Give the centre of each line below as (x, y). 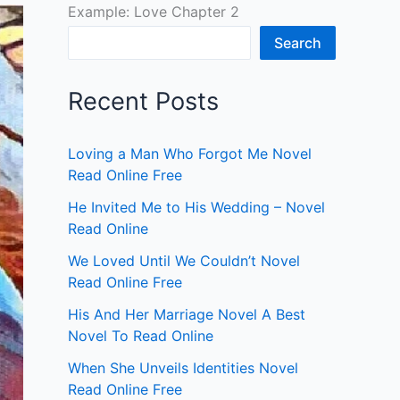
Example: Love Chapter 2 (154, 12)
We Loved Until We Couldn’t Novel (184, 261)
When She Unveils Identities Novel (183, 368)
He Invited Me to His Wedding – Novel (196, 208)
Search (298, 43)
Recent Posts (143, 102)
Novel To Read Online (141, 336)
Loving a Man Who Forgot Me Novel (190, 154)
